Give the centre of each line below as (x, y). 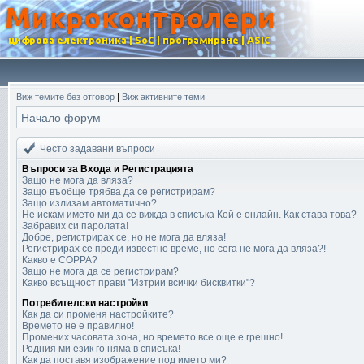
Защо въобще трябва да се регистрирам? (119, 192)
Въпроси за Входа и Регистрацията (108, 169)
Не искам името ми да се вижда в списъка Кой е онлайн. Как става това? (189, 214)
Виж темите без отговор (65, 97)
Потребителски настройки (85, 303)
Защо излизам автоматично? (89, 203)
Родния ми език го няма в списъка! (101, 349)
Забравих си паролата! (75, 226)
